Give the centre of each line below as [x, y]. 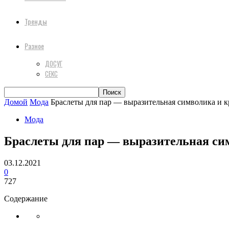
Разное [34, 46]
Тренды [36, 21]
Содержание [26, 198]
